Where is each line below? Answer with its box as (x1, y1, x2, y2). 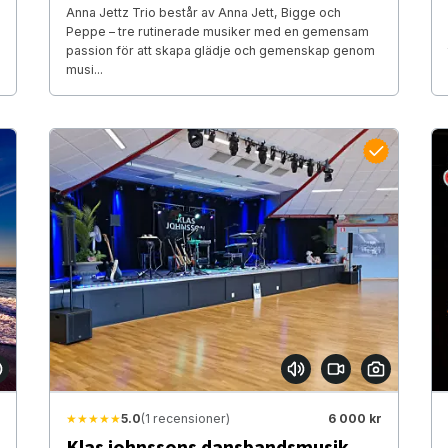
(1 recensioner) (140, 410, 230, 426)
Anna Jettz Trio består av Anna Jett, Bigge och (65, 5, 341, 21)
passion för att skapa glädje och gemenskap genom (65, 43, 375, 59)
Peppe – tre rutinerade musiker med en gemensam (65, 24, 369, 40)
